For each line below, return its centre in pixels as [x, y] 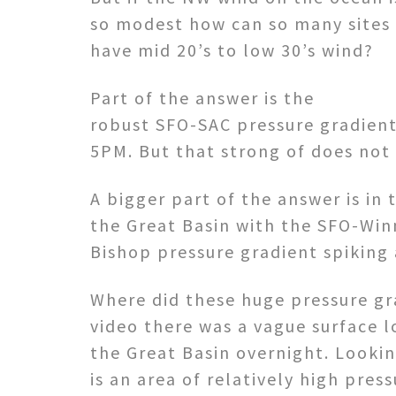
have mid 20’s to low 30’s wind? [232, 49]
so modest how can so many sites [240, 23]
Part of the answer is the [202, 97]
